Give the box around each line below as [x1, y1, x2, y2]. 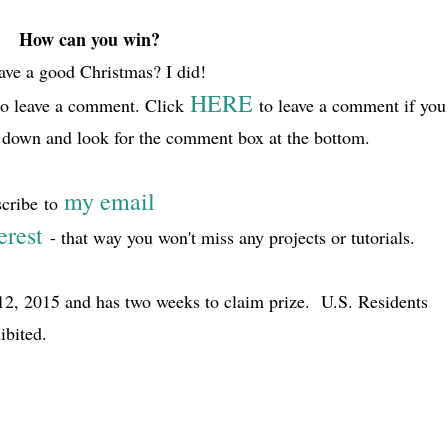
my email [63, 185, 155, 217]
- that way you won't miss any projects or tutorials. [49, 225, 415, 249]
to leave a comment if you [252, 93, 446, 117]
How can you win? [19, 26, 160, 52]
